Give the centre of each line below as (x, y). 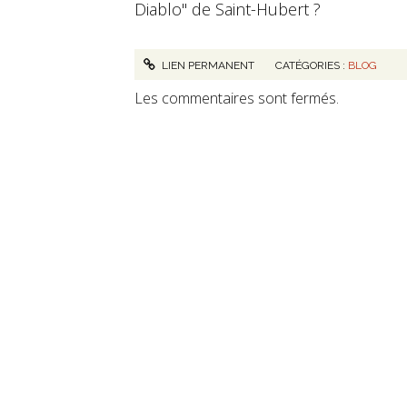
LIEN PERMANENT (207, 66)
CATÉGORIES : (312, 66)
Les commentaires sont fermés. (237, 99)
